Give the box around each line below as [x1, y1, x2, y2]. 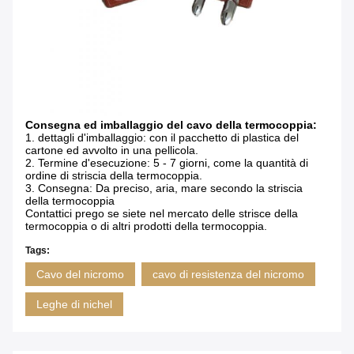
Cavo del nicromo [36, 268, 124, 281]
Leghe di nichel [36, 298, 112, 311]
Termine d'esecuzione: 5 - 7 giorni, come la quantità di [38, 156, 308, 170]
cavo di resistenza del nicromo [153, 268, 304, 281]
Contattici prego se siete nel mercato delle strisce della [25, 207, 298, 220]
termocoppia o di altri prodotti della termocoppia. [25, 220, 267, 233]
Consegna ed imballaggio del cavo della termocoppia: [25, 119, 317, 132]
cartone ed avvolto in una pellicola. [25, 144, 198, 157]
